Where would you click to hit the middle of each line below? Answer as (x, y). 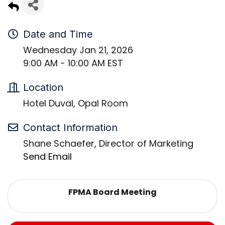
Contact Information (70, 128)
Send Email (47, 157)
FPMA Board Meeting (113, 192)
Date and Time (58, 34)
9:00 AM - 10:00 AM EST (73, 63)
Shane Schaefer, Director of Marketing (108, 144)
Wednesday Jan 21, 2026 (78, 50)
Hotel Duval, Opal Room (76, 103)
